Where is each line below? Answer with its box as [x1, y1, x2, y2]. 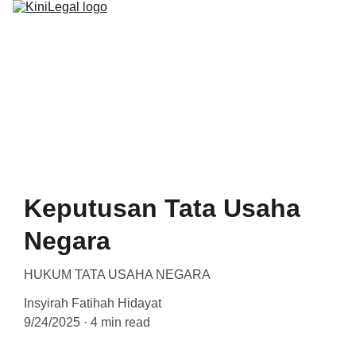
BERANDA [160, 63, 211, 77]
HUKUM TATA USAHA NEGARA [24, 268, 211, 281]
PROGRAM [211, 63, 266, 77]
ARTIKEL [160, 79, 204, 94]
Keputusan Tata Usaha [24, 194, 300, 222]
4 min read [91, 315, 150, 329]
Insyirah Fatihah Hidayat [24, 296, 161, 310]
